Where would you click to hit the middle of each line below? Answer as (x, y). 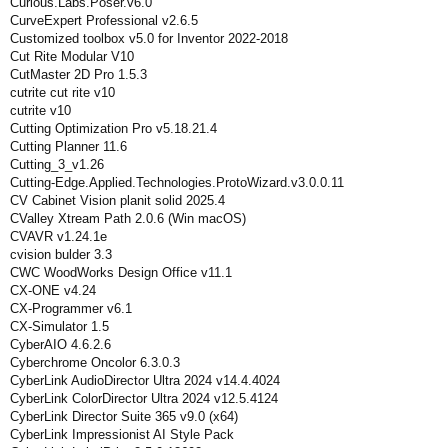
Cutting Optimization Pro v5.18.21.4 (113, 128)
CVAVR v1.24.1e (58, 236)
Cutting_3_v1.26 (57, 164)
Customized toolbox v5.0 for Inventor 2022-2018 (149, 38)
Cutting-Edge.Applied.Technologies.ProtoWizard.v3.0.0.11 (177, 182)
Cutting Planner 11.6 (68, 146)
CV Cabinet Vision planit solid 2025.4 (117, 200)
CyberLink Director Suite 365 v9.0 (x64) (124, 416)
